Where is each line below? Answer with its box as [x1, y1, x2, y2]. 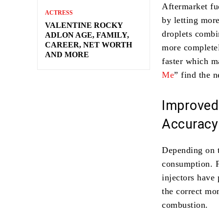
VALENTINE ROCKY [45, 21, 123, 29]
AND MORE [45, 50, 89, 59]
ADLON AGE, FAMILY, [45, 30, 129, 39]
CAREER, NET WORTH [45, 40, 132, 49]
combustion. [162, 199, 208, 210]
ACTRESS [45, 9, 73, 16]
